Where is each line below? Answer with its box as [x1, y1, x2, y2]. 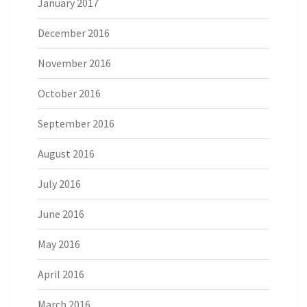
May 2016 [38, 237, 80, 251]
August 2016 [38, 147, 95, 161]
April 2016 [38, 267, 84, 282]
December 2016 [38, 26, 110, 40]
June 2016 [38, 207, 84, 221]
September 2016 [38, 116, 114, 131]
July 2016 [38, 177, 81, 191]
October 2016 [38, 86, 101, 101]
